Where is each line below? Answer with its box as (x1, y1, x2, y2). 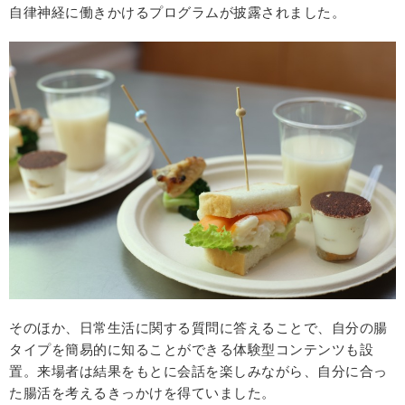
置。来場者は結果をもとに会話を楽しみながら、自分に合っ (9, 362, 388, 380)
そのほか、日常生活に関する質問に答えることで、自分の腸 (9, 318, 388, 336)
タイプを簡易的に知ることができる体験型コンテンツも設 (9, 340, 373, 358)
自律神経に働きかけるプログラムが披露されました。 (9, 3, 345, 21)
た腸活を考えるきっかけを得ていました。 (9, 383, 276, 401)
